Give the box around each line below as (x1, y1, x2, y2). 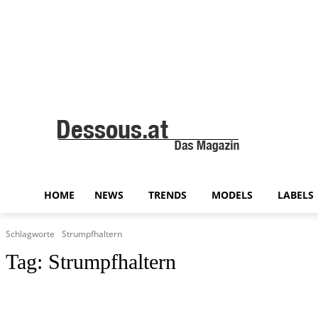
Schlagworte (6, 228, 55, 241)
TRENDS (148, 188, 187, 202)
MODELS (212, 188, 253, 202)
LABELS (278, 188, 314, 202)
